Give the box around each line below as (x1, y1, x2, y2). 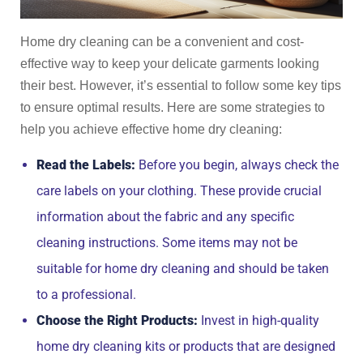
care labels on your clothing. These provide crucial (36, 183, 322, 199)
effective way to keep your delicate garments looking (20, 57, 319, 70)
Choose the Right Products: (36, 313, 198, 328)
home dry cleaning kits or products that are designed (36, 339, 335, 354)
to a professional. (36, 287, 136, 302)
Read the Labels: (36, 157, 135, 173)
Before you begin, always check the (135, 157, 339, 173)
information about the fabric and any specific (36, 209, 294, 224)
